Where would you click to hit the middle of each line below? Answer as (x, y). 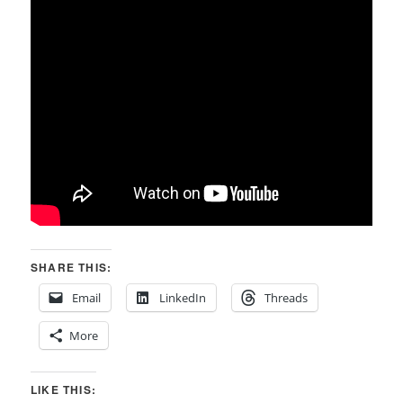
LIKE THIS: (64, 390)
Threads (287, 298)
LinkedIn (183, 298)
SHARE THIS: (72, 268)
